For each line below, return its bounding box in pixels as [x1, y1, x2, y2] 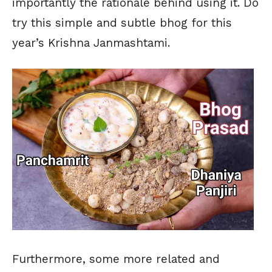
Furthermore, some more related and [12, 251, 220, 266]
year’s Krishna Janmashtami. [12, 36, 170, 50]
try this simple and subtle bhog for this [12, 16, 232, 30]
